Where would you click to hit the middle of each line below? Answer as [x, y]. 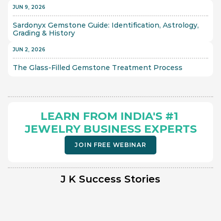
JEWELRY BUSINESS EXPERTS [110, 129]
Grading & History [44, 33]
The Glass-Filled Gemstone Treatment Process [99, 68]
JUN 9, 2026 [29, 7]
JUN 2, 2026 [29, 50]
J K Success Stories [110, 179]
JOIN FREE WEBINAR [110, 145]
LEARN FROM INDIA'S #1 [109, 116]
